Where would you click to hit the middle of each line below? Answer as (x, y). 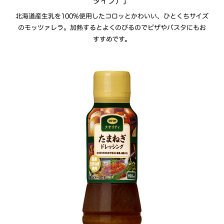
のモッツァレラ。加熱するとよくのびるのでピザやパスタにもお (112, 27)
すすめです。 (112, 39)
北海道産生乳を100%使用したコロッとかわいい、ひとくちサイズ (112, 16)
